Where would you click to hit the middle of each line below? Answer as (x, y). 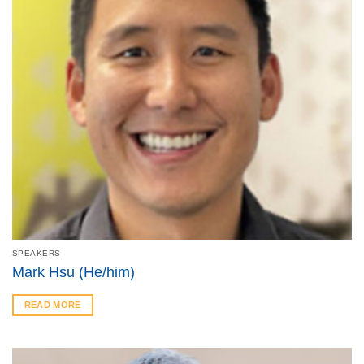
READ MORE (52, 305)
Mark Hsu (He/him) (73, 272)
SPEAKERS (36, 253)
